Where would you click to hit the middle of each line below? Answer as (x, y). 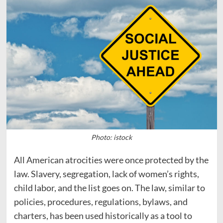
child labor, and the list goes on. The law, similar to (109, 188)
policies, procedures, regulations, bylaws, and (101, 202)
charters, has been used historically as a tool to (103, 216)
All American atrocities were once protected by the (111, 160)
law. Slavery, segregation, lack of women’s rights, (106, 174)
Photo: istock (111, 137)
